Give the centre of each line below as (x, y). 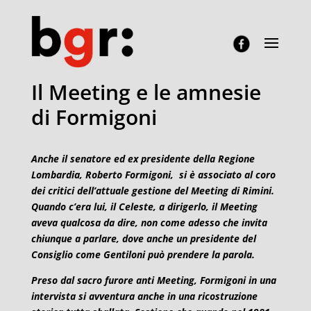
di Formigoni (94, 117)
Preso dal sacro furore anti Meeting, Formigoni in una (153, 280)
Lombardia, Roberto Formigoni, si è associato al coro (153, 175)
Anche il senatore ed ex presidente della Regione (143, 159)
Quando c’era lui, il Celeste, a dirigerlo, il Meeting (144, 207)
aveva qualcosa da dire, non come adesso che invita (149, 222)
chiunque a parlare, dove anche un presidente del (143, 238)
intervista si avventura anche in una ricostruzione (144, 296)
